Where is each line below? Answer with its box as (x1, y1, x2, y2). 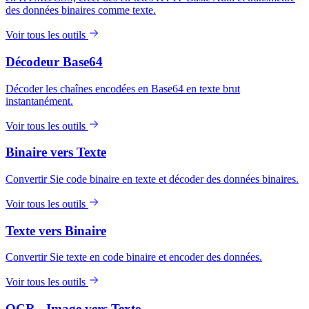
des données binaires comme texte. (6, 4, 156, 17)
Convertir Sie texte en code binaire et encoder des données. (6, 251, 262, 263)
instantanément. (6, 94, 73, 107)
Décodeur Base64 (6, 54, 103, 69)
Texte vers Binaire (6, 223, 106, 238)
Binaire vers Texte (6, 145, 106, 160)
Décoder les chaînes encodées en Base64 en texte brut (6, 82, 240, 94)
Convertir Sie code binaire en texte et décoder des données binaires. (6, 173, 299, 185)
